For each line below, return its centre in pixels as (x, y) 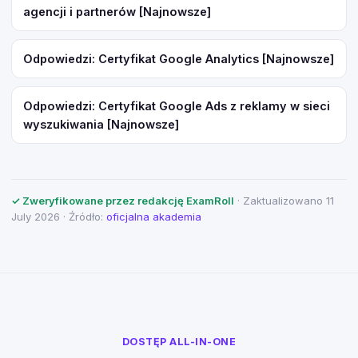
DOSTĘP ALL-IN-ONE (179, 342)
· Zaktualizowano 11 (284, 201)
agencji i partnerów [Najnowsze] (117, 12)
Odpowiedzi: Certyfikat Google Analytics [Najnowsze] (179, 59)
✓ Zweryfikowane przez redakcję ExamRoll (123, 201)
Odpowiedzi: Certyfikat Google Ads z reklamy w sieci (177, 106)
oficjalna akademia (154, 217)
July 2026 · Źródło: (59, 217)
